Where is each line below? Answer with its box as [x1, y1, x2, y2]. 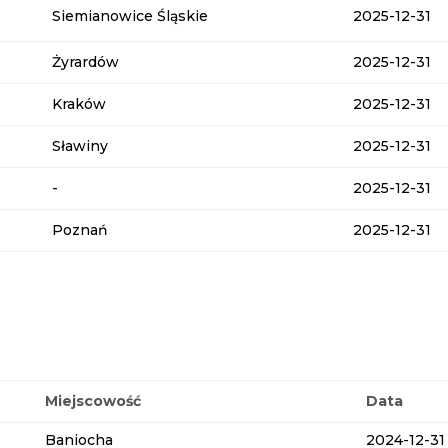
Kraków [52, 95, 107, 114]
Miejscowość [45, 392, 142, 410]
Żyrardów [52, 53, 120, 72]
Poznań [52, 221, 109, 240]
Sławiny [52, 137, 109, 156]
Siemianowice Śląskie [52, 7, 209, 26]
